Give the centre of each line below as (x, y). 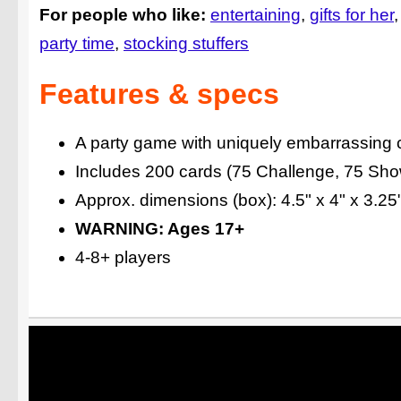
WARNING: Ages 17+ (160, 229)
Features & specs (159, 94)
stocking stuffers (186, 44)
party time (77, 44)
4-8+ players (123, 257)
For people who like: (123, 15)
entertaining (256, 15)
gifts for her (352, 15)
